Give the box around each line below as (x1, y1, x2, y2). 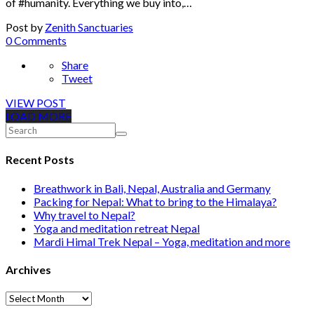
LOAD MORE (6, 109, 71, 123)
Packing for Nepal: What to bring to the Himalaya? (34, 194, 277, 208)
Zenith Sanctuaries (45, 20, 133, 34)
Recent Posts (6, 153, 74, 167)
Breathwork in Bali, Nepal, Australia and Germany (34, 181, 271, 195)
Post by (6, 20, 45, 34)
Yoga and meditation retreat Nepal (34, 221, 200, 235)
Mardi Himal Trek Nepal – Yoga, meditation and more (34, 234, 290, 248)
